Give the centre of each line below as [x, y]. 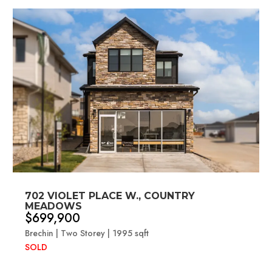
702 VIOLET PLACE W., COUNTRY [110, 195]
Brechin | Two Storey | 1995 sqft [87, 233]
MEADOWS [54, 206]
